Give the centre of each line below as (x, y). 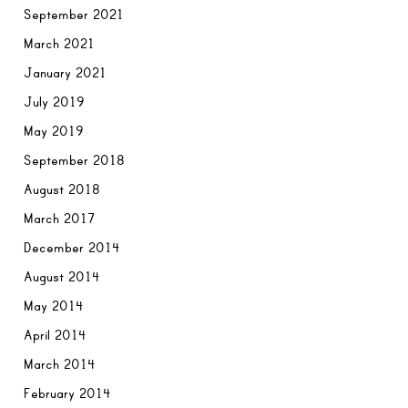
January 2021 (66, 72)
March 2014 (60, 364)
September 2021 (74, 14)
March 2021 (60, 43)
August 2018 (62, 189)
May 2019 (54, 131)
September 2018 (75, 160)
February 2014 (68, 393)
